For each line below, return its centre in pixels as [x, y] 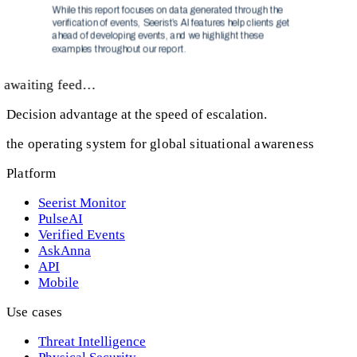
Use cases [35, 312]
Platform [31, 173]
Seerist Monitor [82, 202]
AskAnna [65, 250]
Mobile [59, 282]
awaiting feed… [50, 84]
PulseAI [61, 218]
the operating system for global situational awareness [161, 143]
